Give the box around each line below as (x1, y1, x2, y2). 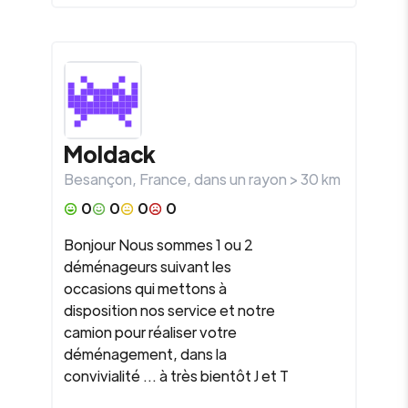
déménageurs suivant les (64, 257, 231, 276)
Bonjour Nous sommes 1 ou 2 (64, 235, 253, 254)
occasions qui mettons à (64, 279, 227, 298)
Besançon (64, 169, 132, 189)
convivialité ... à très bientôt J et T (64, 366, 289, 385)
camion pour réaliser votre (64, 322, 237, 342)
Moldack (64, 139, 155, 168)
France (139, 169, 187, 189)
